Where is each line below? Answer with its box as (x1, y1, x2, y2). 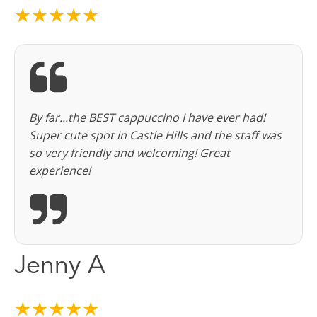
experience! (29, 163, 91, 179)
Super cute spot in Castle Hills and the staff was (29, 127, 282, 144)
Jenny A (14, 254, 105, 280)
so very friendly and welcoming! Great (29, 145, 230, 161)
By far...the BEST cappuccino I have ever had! (29, 110, 265, 126)
